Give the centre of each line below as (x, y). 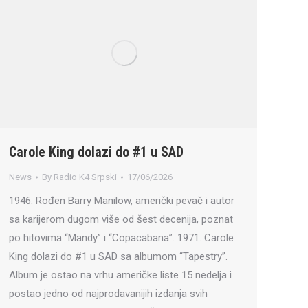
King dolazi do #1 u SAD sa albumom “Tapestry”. (118, 257)
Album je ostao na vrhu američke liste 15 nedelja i (120, 275)
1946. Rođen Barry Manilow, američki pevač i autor (122, 201)
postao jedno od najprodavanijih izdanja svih (108, 294)
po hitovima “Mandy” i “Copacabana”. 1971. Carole (121, 238)
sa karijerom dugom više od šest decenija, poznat (121, 220)
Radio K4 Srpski (85, 177)
